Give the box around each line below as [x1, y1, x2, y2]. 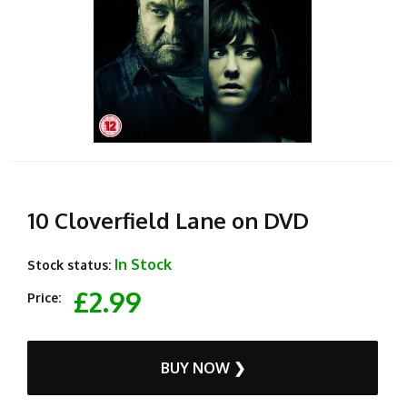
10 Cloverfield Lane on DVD [27, 205, 309, 234]
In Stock [114, 254, 172, 273]
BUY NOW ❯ [160, 358, 245, 377]
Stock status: [27, 256, 111, 273]
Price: [27, 289, 61, 305]
